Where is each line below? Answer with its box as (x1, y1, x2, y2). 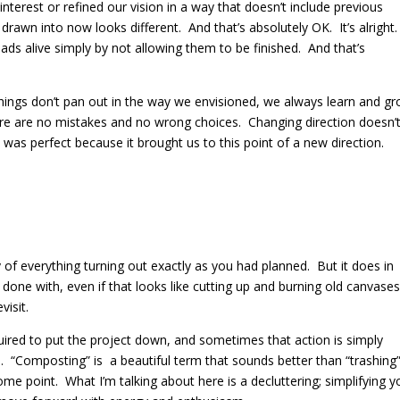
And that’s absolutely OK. (188, 18, 332, 36)
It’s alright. (339, 18, 397, 36)
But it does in (310, 256, 394, 274)
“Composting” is (11, 351, 103, 369)
